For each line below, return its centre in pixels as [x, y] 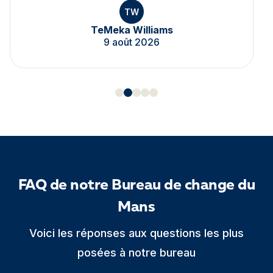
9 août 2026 [132, 42]
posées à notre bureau [136, 253]
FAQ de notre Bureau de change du [136, 186]
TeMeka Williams [132, 30]
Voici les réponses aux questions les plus [136, 233]
